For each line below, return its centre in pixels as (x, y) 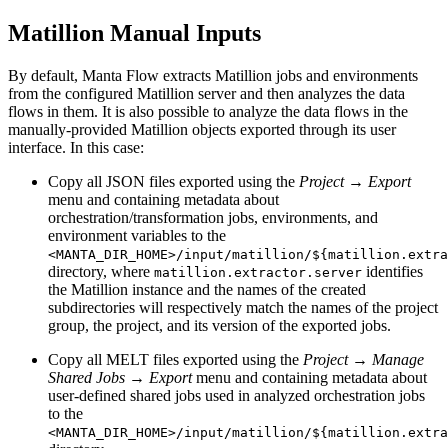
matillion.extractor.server (258, 272)
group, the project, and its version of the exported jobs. (219, 325)
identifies (392, 271)
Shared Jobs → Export (120, 377)
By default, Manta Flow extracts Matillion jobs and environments (213, 75)
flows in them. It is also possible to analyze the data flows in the (208, 111)
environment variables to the (137, 235)
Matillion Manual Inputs (134, 32)
